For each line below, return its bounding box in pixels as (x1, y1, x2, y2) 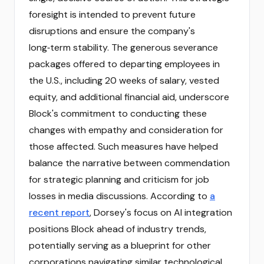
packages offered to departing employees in (29, 58, 220, 70)
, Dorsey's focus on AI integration (90, 206, 232, 219)
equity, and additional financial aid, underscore (29, 91, 229, 103)
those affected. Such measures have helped (29, 140, 218, 153)
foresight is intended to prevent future (29, 8, 196, 21)
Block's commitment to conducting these (29, 107, 207, 120)
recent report (29, 206, 90, 219)
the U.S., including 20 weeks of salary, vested (29, 74, 219, 87)
